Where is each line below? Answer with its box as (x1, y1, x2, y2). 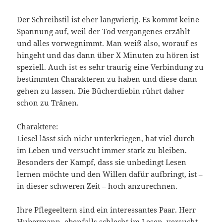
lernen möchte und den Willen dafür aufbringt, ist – (17, 168, 203, 179)
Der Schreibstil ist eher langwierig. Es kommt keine (17, 14, 200, 24)
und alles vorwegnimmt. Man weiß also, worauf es (17, 38, 198, 48)
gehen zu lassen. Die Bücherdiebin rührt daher (17, 85, 185, 96)
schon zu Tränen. (17, 97, 79, 108)
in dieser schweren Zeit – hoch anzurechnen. (17, 180, 178, 191)
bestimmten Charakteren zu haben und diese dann (17, 73, 198, 84)
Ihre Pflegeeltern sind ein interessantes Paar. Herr (17, 204, 196, 215)
